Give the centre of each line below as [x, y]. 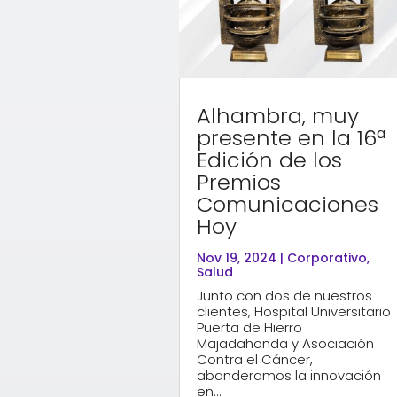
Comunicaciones [287, 204]
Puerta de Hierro [249, 327]
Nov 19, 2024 [236, 257]
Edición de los [269, 160]
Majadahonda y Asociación [285, 343]
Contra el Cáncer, [254, 359]
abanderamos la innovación [288, 375]
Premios [238, 182]
